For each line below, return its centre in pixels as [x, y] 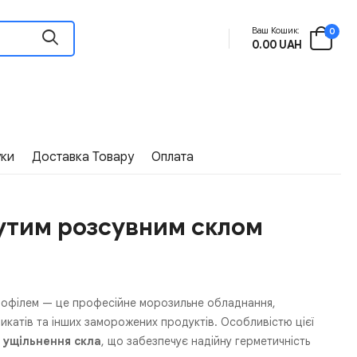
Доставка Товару [83, 157]
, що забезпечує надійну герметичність [206, 341]
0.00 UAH [277, 45]
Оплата [173, 157]
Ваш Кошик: [275, 31]
